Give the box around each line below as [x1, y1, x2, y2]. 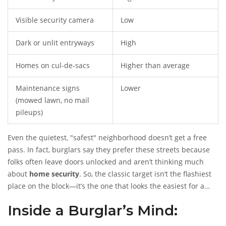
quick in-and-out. [8, 193, 66, 203]
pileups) [16, 107, 43, 118]
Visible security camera [16, 15, 94, 25]
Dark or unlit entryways [16, 38, 94, 48]
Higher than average [121, 61, 190, 71]
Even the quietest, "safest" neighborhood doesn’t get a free [8, 133, 207, 143]
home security [29, 169, 79, 179]
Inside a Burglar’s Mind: [8, 202, 178, 219]
